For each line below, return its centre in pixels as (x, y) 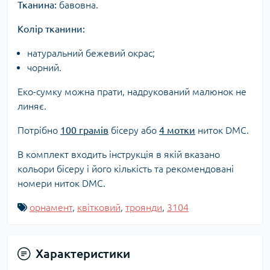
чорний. (44, 68)
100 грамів (84, 130)
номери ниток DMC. (61, 184)
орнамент (51, 208)
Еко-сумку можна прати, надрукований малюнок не (132, 92)
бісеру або (134, 130)
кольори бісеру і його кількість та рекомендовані (126, 169)
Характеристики (83, 254)
